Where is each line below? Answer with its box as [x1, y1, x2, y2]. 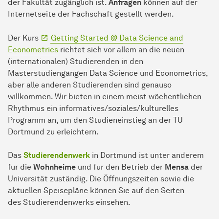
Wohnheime [33, 162, 76, 172]
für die [8, 162, 33, 172]
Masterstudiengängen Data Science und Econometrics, [8, 68, 208, 78]
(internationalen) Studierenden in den [8, 57, 143, 66]
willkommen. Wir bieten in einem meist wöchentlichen [8, 92, 201, 102]
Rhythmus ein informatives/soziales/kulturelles [8, 104, 178, 113]
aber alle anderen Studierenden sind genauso [8, 80, 172, 90]
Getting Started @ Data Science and [51, 33, 183, 43]
